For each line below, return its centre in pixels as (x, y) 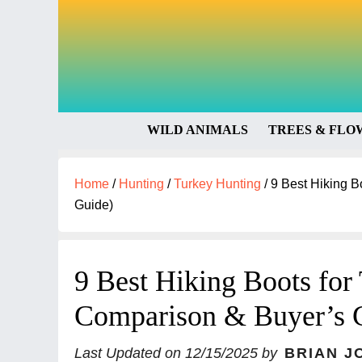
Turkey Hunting (217, 184)
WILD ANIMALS (198, 130)
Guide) (94, 205)
